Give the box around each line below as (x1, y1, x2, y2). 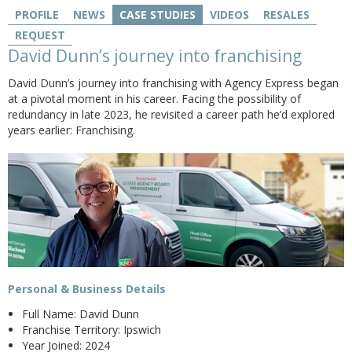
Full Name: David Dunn (22, 306, 139, 322)
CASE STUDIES (119, 7, 196, 22)
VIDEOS (210, 7, 249, 22)
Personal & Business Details (8, 281, 166, 297)
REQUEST (15, 27, 65, 42)
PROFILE (15, 7, 59, 22)
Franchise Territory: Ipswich (22, 322, 161, 338)
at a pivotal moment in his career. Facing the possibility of (8, 91, 301, 106)
